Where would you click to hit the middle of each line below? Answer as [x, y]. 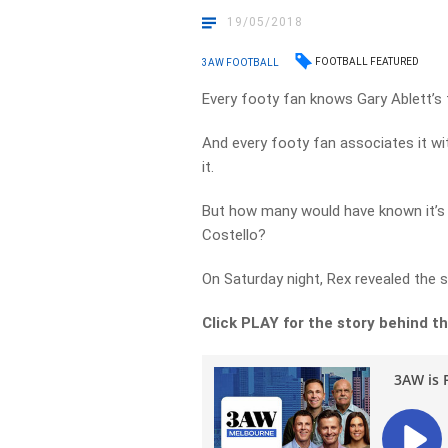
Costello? [234, 235]
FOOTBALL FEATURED [367, 61]
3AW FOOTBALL [241, 62]
